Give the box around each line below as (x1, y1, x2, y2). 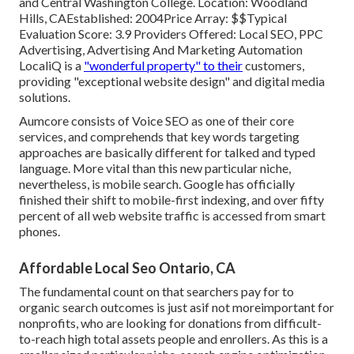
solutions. (19, 88, 70, 104)
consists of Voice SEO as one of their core (69, 112, 294, 128)
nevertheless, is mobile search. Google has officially (19, 175, 295, 191)
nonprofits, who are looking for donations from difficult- (19, 314, 322, 330)
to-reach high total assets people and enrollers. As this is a (19, 330, 328, 346)
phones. (19, 223, 60, 239)
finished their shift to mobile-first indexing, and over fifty (19, 191, 324, 207)
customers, (243, 57, 304, 73)
